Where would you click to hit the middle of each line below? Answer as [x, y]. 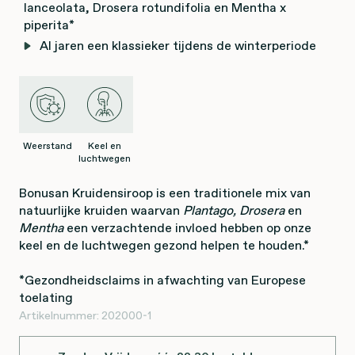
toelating [46, 297]
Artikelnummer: [60, 315]
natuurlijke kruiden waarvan [101, 210]
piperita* [49, 25]
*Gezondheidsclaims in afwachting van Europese [162, 280]
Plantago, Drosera [234, 210]
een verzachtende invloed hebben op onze [187, 227]
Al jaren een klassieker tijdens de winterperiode [178, 45]
